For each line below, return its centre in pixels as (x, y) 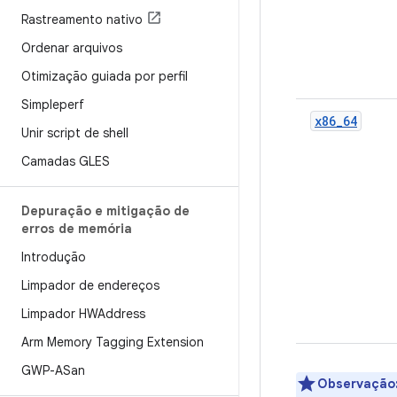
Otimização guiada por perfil (105, 76)
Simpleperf (53, 105)
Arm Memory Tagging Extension (113, 342)
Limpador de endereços (90, 285)
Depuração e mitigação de (105, 211)
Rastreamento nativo (82, 19)
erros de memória (77, 229)
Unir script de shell (75, 133)
